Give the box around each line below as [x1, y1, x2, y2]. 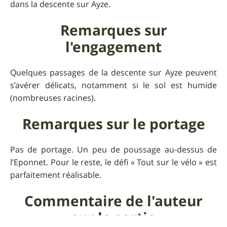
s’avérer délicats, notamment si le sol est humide [10, 80, 217, 91]
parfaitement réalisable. [10, 169, 101, 181]
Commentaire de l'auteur [24, 191, 203, 211]
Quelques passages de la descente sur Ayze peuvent [10, 67, 217, 79]
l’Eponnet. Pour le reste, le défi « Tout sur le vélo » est [10, 157, 217, 168]
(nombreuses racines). [10, 92, 96, 104]
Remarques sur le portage [22, 114, 205, 134]
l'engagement [65, 37, 162, 57]
